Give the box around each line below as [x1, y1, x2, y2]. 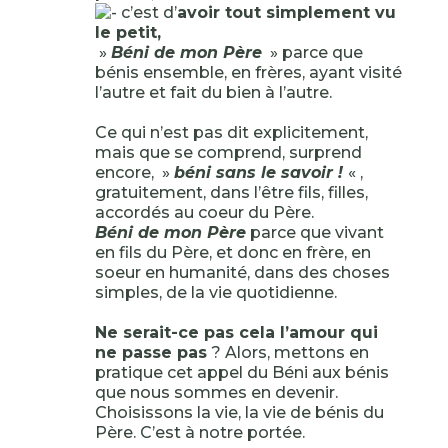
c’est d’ [116, 3, 177, 22]
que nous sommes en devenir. [94, 383, 338, 402]
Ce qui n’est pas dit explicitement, [94, 123, 368, 142]
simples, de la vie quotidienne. [94, 283, 337, 302]
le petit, [94, 23, 161, 42]
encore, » [94, 163, 174, 182]
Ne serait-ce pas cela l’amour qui [94, 323, 378, 342]
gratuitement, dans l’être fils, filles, [94, 183, 368, 202]
